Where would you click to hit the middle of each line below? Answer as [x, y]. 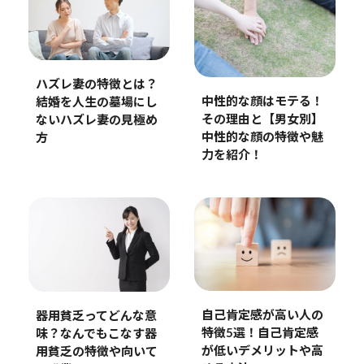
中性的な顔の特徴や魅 [262, 137]
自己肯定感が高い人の [262, 315]
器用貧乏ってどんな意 [96, 316]
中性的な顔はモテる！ [262, 102]
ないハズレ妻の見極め [96, 121]
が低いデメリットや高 [262, 351]
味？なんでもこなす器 [96, 334]
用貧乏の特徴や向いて [96, 352]
